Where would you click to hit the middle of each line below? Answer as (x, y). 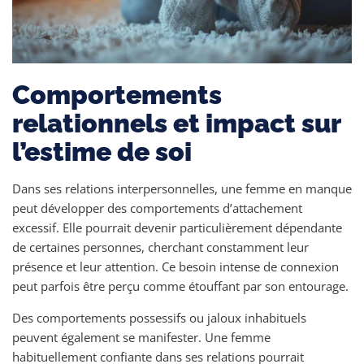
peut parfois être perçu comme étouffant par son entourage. (180, 286)
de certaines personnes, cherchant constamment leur (160, 247)
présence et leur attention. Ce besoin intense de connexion (175, 266)
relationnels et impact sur (176, 123)
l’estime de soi (102, 151)
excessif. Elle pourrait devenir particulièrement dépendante (177, 227)
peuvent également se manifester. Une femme (141, 337)
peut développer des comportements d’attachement (157, 208)
